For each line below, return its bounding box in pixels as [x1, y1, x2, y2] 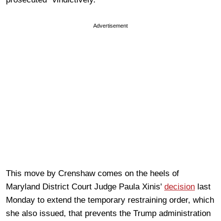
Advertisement [93, 22, 128, 29]
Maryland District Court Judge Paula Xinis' [6, 182, 164, 191]
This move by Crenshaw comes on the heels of [6, 168, 179, 178]
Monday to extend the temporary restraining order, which [6, 195, 214, 205]
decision [164, 182, 195, 191]
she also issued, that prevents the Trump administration [6, 208, 211, 218]
